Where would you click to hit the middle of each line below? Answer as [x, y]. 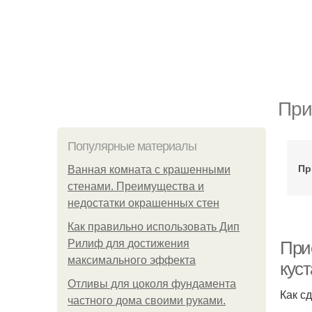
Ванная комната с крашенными [149, 170]
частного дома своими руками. [147, 301]
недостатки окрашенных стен [143, 203]
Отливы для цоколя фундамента [152, 284]
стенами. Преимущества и [136, 186]
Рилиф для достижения [128, 243]
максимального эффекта [132, 260]
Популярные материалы [132, 146]
